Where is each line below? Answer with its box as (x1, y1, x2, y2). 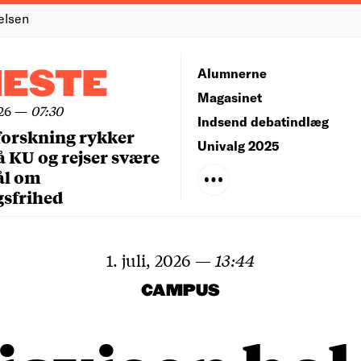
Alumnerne (197, 65, 267, 81)
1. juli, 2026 (106, 249, 191, 271)
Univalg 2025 (197, 138, 280, 153)
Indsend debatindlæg (197, 114, 329, 129)
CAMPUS (141, 282, 220, 300)
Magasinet (197, 89, 262, 105)
